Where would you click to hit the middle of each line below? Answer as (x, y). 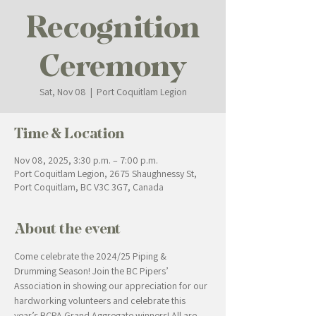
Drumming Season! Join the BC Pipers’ (92, 271)
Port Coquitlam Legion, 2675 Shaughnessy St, (105, 174)
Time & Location (69, 133)
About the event (67, 229)
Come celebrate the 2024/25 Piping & (91, 256)
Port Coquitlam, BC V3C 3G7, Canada (89, 187)
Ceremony (113, 66)
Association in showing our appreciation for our (112, 286)
